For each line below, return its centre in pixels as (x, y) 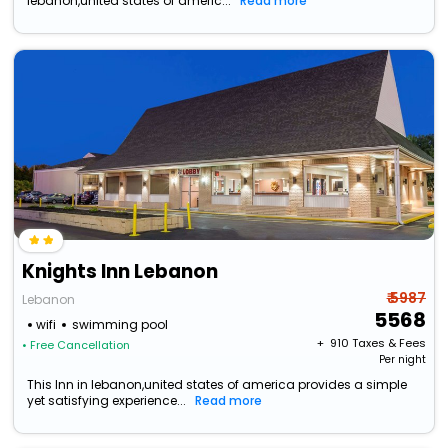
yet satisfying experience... (107, 401)
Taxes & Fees (388, 343)
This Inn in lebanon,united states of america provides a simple (217, 385)
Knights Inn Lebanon (120, 272)
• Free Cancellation (76, 345)
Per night (402, 360)
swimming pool (120, 325)
